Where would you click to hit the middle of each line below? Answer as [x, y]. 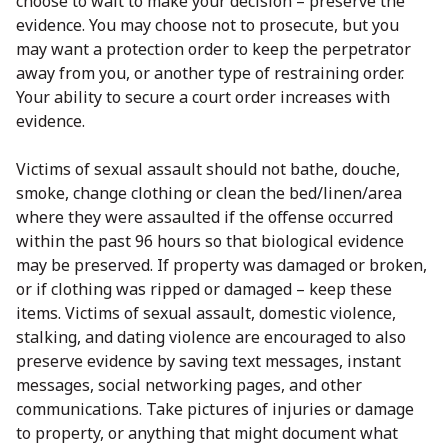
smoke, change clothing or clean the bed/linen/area [209, 192]
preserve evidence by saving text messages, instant [208, 360]
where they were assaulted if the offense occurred [204, 216]
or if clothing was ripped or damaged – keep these [204, 288]
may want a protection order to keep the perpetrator [213, 48]
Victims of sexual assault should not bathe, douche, [208, 168]
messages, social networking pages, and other [189, 384]
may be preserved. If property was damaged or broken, [221, 264]
